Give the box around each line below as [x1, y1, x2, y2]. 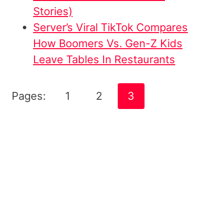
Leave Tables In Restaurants [33, 53, 175, 66]
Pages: [12, 89, 49, 102]
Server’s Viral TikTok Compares [33, 20, 188, 34]
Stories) [33, 4, 73, 18]
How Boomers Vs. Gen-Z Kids [33, 36, 182, 50]
